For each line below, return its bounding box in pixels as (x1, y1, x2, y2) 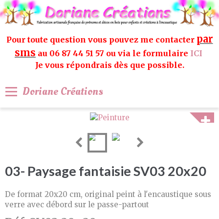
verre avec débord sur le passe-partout (5, 199, 149, 209)
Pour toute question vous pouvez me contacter (6, 35, 197, 45)
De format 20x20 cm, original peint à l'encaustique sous (5, 189, 211, 199)
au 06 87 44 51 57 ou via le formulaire (36, 48, 190, 59)
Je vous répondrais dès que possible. (35, 60, 184, 70)
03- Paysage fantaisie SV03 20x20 (5, 162, 206, 179)
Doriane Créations (22, 83, 103, 99)
